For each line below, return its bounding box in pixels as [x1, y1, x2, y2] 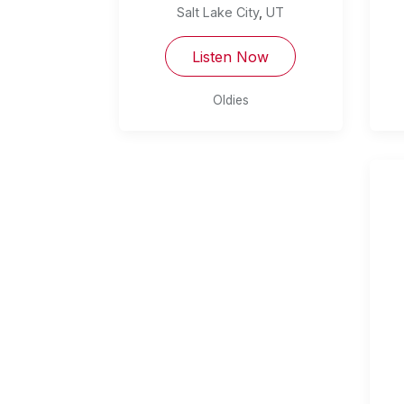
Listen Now [192, 47, 270, 66]
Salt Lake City [177, 5, 260, 21]
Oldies [212, 93, 249, 108]
